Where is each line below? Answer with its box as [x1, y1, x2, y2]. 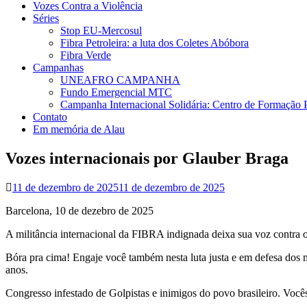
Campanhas [33, 62, 84, 73]
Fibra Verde [60, 49, 111, 61]
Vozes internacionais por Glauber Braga [5, 149, 288, 167]
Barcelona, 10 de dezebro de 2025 [5, 204, 153, 217]
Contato [33, 111, 67, 123]
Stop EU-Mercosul [60, 25, 142, 36]
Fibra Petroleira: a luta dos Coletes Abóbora [60, 37, 249, 49]
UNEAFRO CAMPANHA [60, 74, 180, 86]
